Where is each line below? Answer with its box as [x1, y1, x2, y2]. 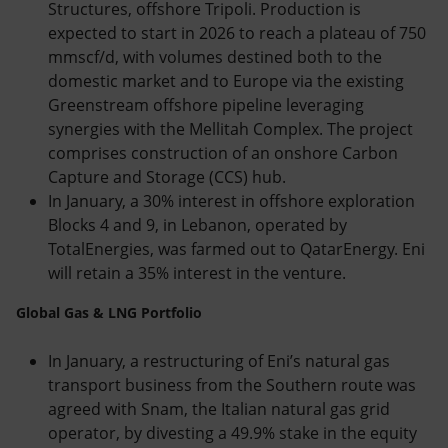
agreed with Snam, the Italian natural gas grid [48, 398, 390, 420]
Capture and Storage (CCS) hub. [48, 166, 286, 188]
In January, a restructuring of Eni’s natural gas [48, 350, 390, 372]
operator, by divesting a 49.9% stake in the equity [48, 422, 417, 444]
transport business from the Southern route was [48, 374, 416, 396]
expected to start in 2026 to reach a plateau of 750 [48, 22, 426, 44]
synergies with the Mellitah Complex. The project [48, 118, 413, 140]
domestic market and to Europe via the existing [48, 70, 404, 92]
